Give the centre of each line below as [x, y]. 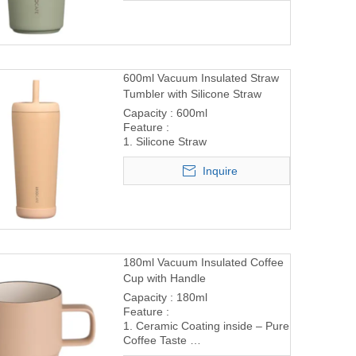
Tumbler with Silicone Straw [192, 93]
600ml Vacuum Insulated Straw [201, 77]
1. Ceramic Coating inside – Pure [206, 325]
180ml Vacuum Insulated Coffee [203, 262]
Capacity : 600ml [166, 112]
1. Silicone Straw [164, 141]
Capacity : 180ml [166, 297]
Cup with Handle [164, 278]
